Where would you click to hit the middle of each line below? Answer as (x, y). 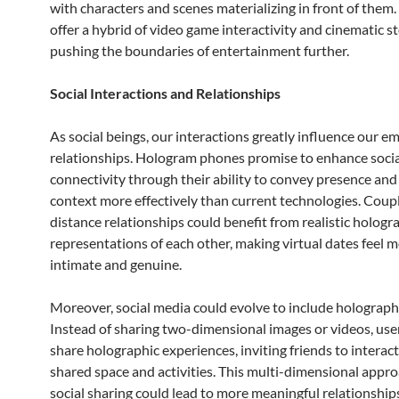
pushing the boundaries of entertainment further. (199, 50)
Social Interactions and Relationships (165, 93)
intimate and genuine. (116, 264)
